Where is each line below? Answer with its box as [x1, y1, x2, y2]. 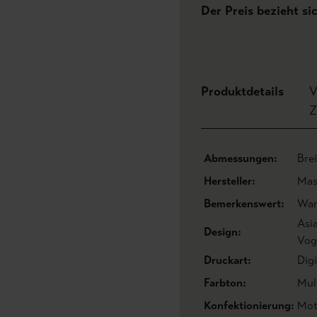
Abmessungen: [204, 151, 277, 165]
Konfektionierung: [204, 299, 294, 312]
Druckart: [204, 253, 251, 267]
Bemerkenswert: [204, 197, 284, 210]
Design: [204, 225, 241, 238]
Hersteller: [204, 174, 255, 188]
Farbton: [204, 276, 246, 289]
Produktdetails [201, 83, 284, 99]
